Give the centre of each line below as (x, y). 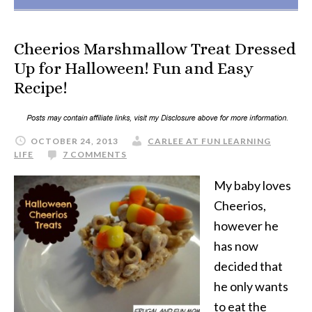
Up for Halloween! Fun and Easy (134, 68)
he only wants (251, 286)
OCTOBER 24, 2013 (75, 141)
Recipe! (41, 88)
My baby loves (252, 185)
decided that (248, 266)
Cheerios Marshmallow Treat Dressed (155, 49)
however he (246, 226)
